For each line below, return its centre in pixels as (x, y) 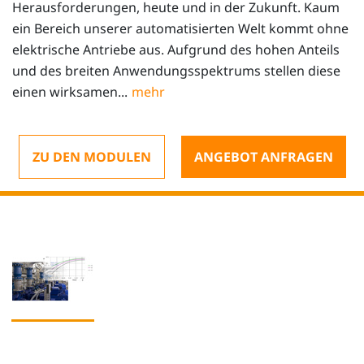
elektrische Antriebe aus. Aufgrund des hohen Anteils (176, 50)
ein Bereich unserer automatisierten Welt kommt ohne (180, 28)
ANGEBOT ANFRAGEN (263, 157)
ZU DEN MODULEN (91, 157)
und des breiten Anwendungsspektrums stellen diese (176, 71)
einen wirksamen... (70, 92)
